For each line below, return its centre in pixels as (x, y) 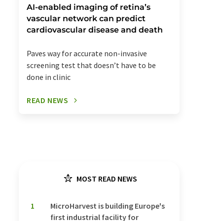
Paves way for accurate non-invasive (87, 54)
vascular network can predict (86, 19)
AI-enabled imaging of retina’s (89, 7)
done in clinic (49, 77)
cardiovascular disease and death (95, 30)
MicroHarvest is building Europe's (108, 206)
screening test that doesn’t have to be (91, 65)
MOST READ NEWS (106, 179)
